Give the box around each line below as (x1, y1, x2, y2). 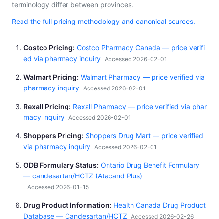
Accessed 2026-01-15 (27, 183, 89, 191)
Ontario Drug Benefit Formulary (101, 161, 199, 170)
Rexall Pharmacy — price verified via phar (73, 102, 207, 111)
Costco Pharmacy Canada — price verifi (77, 44, 205, 52)
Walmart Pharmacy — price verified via (81, 73, 205, 82)
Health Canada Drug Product (113, 201, 206, 210)
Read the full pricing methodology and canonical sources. (12, 17, 195, 26)
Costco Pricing (23, 44, 73, 52)
